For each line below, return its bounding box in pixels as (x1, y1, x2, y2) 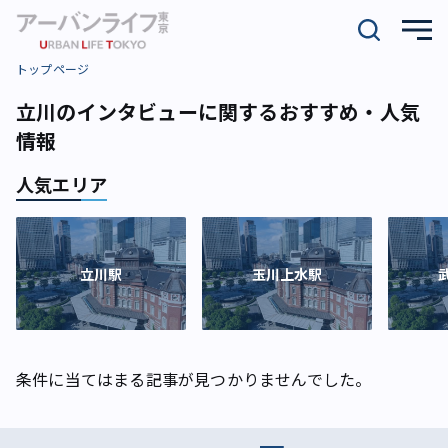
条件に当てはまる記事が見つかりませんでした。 (16, 367, 372, 392)
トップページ (16, 60, 90, 77)
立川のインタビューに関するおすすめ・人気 (16, 97, 420, 126)
